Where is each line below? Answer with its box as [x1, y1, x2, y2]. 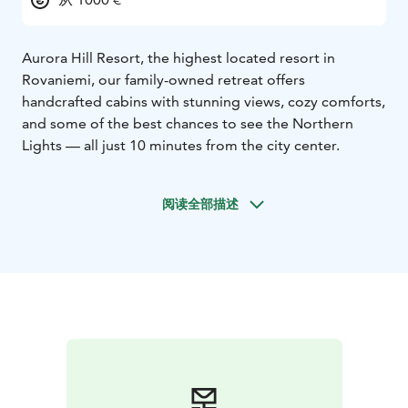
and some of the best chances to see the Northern [22, 115, 353, 133]
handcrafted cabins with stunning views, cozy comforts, [22, 93, 385, 111]
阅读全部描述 [162, 196, 239, 213]
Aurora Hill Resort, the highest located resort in [22, 49, 335, 67]
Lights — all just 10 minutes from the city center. [22, 137, 340, 155]
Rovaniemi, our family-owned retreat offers [22, 71, 305, 89]
